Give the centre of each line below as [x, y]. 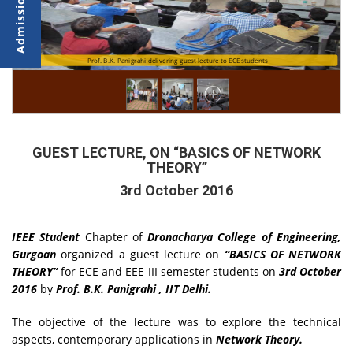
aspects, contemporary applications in [114, 339]
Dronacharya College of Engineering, [245, 236]
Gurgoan [37, 254]
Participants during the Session [177, 60]
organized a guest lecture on [143, 254]
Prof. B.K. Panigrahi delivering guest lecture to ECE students [181, 60]
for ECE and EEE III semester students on [168, 271]
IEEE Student [46, 236]
